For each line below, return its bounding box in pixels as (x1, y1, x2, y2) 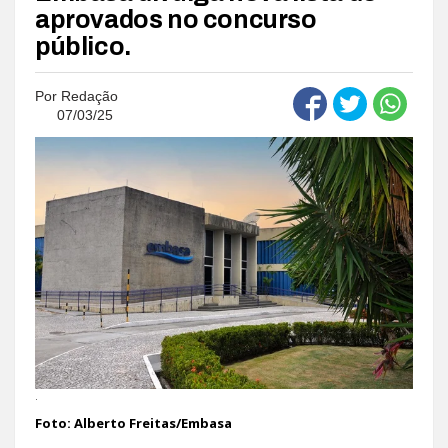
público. (35, 32, 132, 60)
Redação (61, 87, 118, 104)
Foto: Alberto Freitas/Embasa (35, 413, 232, 432)
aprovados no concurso (35, 5, 317, 33)
